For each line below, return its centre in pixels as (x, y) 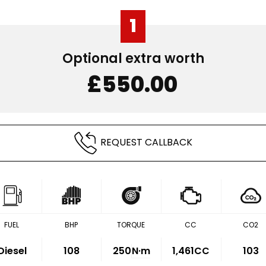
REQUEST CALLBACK (146, 142)
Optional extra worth (133, 58)
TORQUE (131, 225)
